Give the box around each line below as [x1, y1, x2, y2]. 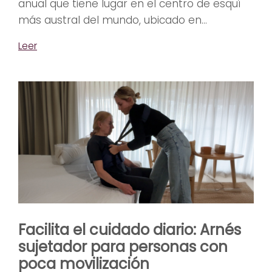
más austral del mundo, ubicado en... [18, 13, 207, 28]
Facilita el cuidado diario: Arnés [18, 219, 241, 240]
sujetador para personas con [18, 236, 228, 257]
